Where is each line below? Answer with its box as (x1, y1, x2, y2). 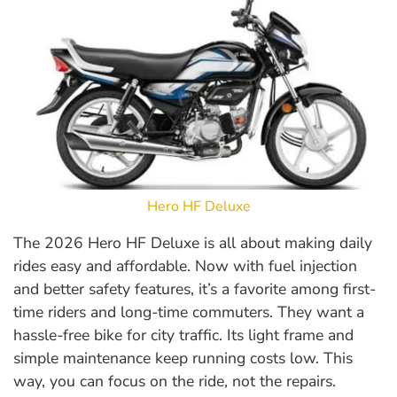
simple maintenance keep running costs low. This (13, 346, 353, 369)
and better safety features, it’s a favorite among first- (13, 277, 376, 300)
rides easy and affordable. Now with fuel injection (13, 254, 357, 276)
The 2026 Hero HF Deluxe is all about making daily (13, 231, 372, 253)
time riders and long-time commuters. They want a (13, 300, 364, 323)
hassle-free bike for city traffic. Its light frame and (13, 323, 354, 346)
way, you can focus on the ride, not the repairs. (13, 370, 336, 392)
